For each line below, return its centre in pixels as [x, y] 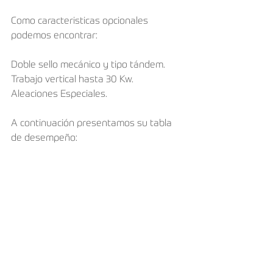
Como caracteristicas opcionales [81, 21]
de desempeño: [44, 138]
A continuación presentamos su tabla [93, 123]
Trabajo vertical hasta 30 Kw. [72, 80]
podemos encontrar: [54, 36]
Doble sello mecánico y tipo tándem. [88, 65]
